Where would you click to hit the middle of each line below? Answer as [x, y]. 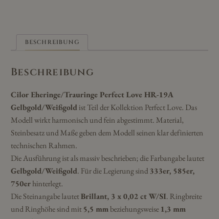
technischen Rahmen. [44, 145]
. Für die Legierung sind [113, 171]
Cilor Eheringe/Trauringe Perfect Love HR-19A [92, 94]
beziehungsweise [134, 209]
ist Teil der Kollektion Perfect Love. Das [137, 107]
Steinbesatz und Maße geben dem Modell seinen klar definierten [107, 132]
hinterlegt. [47, 183]
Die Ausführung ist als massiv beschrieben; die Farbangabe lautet [108, 158]
